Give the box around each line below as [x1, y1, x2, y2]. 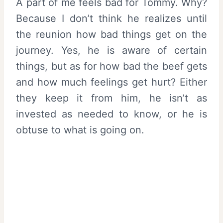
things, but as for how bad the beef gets [16, 60, 207, 72]
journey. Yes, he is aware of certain [16, 44, 207, 56]
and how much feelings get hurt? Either [16, 76, 207, 88]
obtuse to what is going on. [16, 123, 144, 136]
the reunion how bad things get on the [16, 28, 207, 40]
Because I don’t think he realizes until [16, 12, 207, 24]
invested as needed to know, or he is [16, 108, 207, 120]
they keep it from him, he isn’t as [16, 92, 207, 104]
